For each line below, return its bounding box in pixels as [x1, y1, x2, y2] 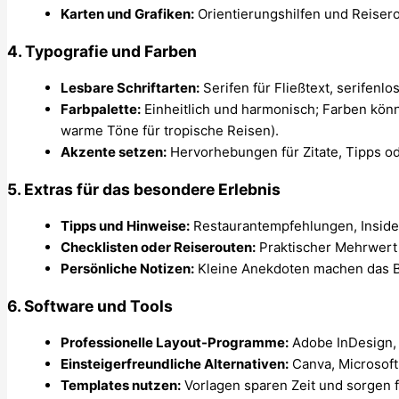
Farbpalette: [61, 101, 141, 118]
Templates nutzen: [61, 377, 181, 395]
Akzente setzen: [61, 143, 167, 161]
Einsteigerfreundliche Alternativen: [61, 355, 289, 373]
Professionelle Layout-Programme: [61, 334, 289, 352]
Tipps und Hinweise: [61, 217, 190, 235]
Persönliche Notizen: [61, 260, 194, 278]
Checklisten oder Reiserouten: [61, 239, 256, 256]
